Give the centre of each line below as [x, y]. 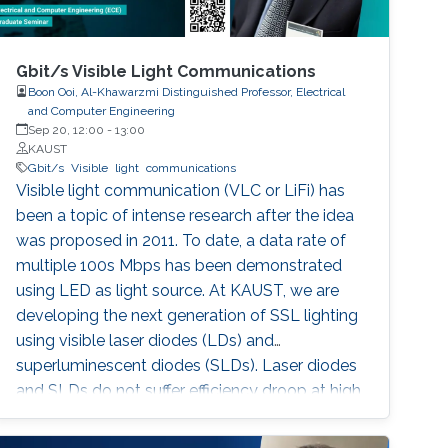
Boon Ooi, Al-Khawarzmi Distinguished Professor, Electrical [187, 91]
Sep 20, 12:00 [66, 129]
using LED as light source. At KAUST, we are [178, 290]
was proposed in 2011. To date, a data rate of [181, 240]
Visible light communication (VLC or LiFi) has [181, 190]
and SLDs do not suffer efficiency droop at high [189, 390]
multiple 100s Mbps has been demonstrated [179, 265]
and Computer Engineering [102, 110]
